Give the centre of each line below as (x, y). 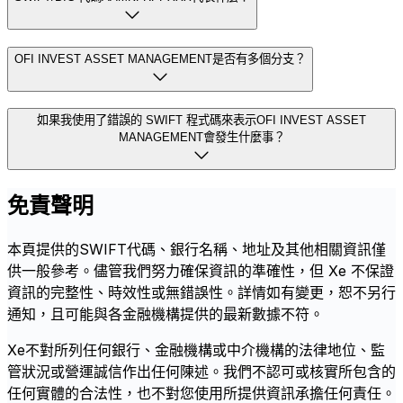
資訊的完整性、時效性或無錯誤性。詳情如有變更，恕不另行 (201, 293)
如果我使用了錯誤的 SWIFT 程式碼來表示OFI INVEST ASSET (201, 121)
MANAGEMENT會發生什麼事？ (201, 138)
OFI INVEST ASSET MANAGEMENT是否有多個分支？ (160, 58)
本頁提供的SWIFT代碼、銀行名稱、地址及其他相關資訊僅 (197, 250)
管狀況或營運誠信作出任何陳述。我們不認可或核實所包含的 (201, 372)
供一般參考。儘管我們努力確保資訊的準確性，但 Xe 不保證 (201, 271)
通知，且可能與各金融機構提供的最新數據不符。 (166, 314)
